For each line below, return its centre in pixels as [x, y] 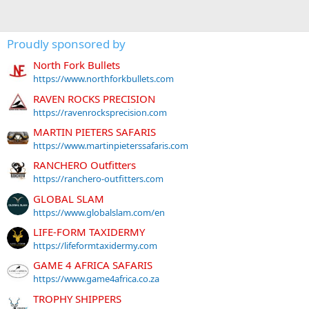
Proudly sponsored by [66, 44]
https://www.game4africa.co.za [96, 279]
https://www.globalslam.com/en [99, 212]
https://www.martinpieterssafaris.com [111, 145]
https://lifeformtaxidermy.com [95, 245]
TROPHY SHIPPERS [77, 298]
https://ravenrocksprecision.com [100, 112]
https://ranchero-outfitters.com [98, 179]
